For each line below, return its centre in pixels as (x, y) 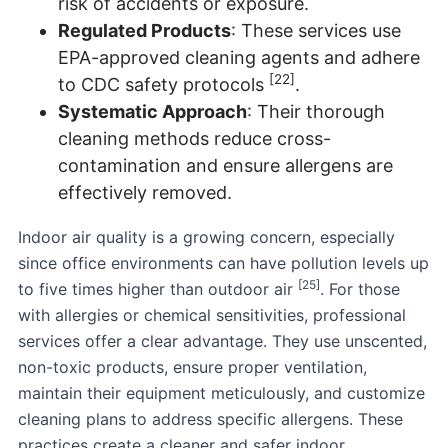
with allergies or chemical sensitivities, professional (212, 314)
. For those (360, 288)
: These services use (316, 30)
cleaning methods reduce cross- (194, 138)
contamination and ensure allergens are (225, 165)
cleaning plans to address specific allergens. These (210, 418)
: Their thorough (316, 111)
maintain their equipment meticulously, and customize (221, 392)
